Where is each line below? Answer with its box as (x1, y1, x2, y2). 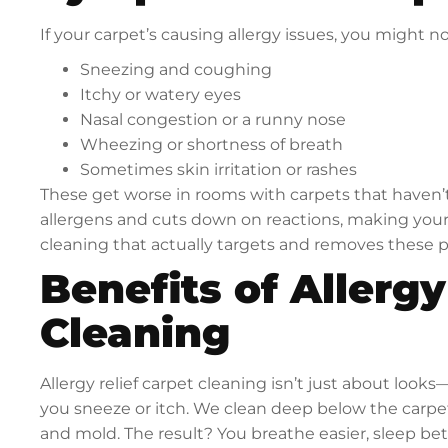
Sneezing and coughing (80, 60, 273, 80)
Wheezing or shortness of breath (80, 135, 344, 155)
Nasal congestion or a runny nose (80, 110, 347, 130)
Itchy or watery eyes (80, 85, 242, 105)
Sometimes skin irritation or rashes (80, 160, 358, 180)
